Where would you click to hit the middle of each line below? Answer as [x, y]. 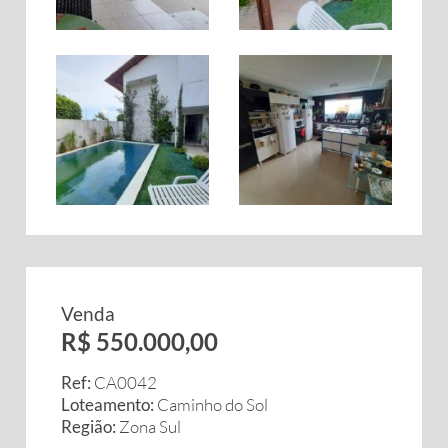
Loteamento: [107, 404]
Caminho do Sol [211, 404]
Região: [88, 426]
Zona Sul [148, 426]
